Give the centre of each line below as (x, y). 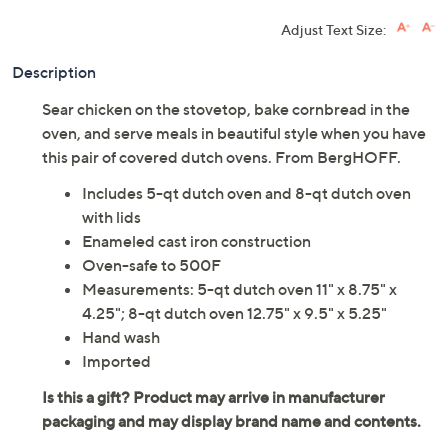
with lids (111, 217)
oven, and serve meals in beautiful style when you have (234, 133)
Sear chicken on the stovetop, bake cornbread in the (226, 109)
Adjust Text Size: (333, 30)
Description (54, 72)
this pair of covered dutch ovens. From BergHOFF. (221, 157)
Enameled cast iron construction (196, 241)
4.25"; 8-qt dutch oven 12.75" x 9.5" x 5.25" (234, 313)
